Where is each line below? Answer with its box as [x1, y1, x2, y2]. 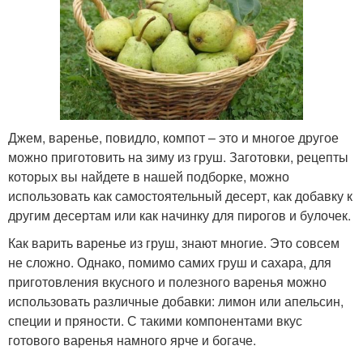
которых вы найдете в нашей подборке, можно [8, 167, 289, 186]
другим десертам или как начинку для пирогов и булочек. [8, 206, 351, 225]
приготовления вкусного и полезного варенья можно [8, 272, 327, 292]
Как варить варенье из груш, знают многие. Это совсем [8, 233, 340, 253]
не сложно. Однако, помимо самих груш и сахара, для [8, 253, 331, 272]
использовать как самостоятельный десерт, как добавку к [8, 186, 352, 206]
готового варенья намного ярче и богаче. [8, 331, 256, 350]
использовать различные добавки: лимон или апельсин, [8, 292, 344, 311]
